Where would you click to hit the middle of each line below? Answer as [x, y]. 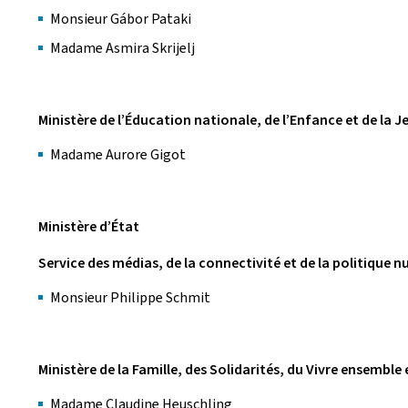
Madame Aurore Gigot [119, 154]
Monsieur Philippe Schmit [132, 297]
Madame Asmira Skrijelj [122, 48]
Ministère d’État [89, 226]
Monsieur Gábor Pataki [121, 19]
